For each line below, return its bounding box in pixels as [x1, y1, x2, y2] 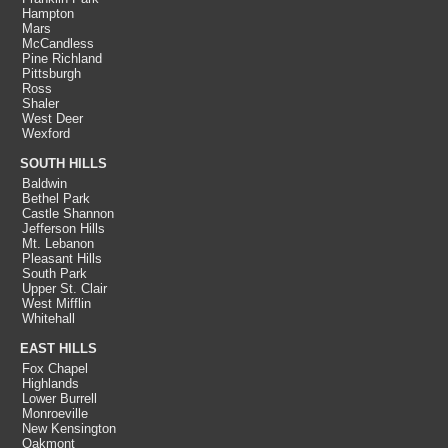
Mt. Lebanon [22, 236, 94, 251]
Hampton [22, 6, 74, 21]
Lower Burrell [22, 391, 97, 406]
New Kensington [22, 421, 116, 436]
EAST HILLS [20, 341, 97, 356]
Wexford [22, 126, 70, 141]
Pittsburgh [22, 66, 81, 81]
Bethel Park [22, 191, 90, 206]
